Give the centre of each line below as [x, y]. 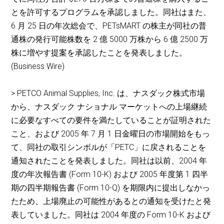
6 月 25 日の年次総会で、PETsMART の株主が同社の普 [109, 26]
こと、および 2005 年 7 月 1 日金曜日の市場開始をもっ [111, 134]
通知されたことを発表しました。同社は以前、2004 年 [109, 161]
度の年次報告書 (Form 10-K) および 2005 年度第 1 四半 [110, 174]
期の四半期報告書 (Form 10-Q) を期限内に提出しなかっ [111, 188]
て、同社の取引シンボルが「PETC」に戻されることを [109, 147]
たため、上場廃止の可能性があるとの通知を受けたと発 [111, 201]
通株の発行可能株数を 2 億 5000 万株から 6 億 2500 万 [110, 39]
